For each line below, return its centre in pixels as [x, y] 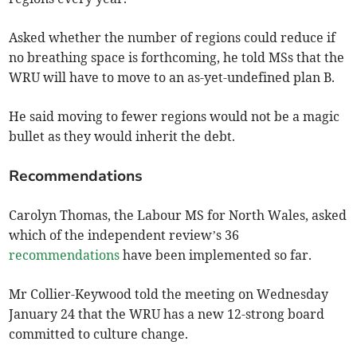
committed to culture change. [99, 333]
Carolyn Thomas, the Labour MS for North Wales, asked [178, 215]
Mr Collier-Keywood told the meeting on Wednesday [169, 294]
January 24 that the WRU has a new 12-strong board [167, 314]
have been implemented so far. [216, 255]
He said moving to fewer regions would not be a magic [175, 116]
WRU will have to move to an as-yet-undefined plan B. [172, 77]
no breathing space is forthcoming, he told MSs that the [177, 57]
